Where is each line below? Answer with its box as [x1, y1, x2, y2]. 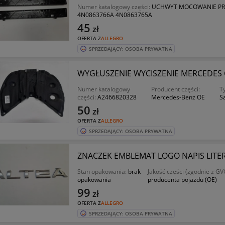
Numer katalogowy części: [77, 3, 152, 11]
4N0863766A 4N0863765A [77, 11, 152, 19]
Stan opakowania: [77, 167, 128, 176]
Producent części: [151, 85, 200, 93]
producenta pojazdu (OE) [148, 175, 217, 184]
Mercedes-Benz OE [151, 93, 205, 101]
